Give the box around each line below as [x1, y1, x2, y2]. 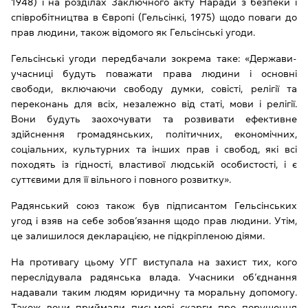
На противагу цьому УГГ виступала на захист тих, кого [11, 256, 297, 267]
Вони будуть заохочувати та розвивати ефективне [11, 113, 297, 124]
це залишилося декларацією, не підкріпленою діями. [11, 230, 267, 241]
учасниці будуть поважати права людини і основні [11, 68, 297, 78]
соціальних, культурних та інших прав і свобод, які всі [11, 144, 297, 154]
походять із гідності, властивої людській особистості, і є [11, 159, 297, 169]
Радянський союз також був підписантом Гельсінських [11, 200, 297, 210]
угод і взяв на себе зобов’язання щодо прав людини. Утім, [11, 215, 297, 225]
